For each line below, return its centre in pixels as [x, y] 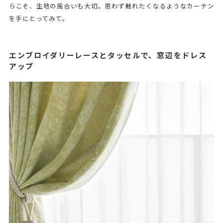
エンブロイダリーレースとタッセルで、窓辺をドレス [108, 55]
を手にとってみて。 [39, 18]
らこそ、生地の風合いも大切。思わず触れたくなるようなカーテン [111, 6]
